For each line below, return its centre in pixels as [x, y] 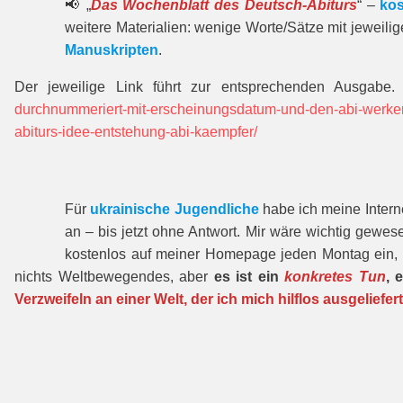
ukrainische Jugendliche [175, 209]
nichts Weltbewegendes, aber [114, 277]
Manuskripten [112, 50]
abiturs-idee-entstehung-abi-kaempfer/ [136, 132]
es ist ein [249, 277]
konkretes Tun [335, 277]
